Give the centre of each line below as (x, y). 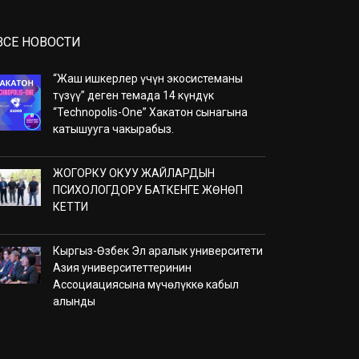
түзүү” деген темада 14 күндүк (133, 95)
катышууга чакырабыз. (113, 129)
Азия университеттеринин (122, 267)
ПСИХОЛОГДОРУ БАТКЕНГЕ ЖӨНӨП (148, 190)
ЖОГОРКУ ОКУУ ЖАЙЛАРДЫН (134, 173)
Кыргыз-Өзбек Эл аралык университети (158, 250)
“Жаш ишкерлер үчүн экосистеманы (148, 78)
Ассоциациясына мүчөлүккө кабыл (146, 284)
